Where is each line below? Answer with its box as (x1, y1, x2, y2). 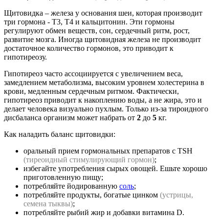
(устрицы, (160, 191, 193, 199)
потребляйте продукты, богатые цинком (23, 191, 160, 199)
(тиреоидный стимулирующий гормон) (23, 155, 154, 164)
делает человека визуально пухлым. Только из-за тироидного (4, 105, 208, 113)
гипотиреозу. (4, 53, 47, 62)
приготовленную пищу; (23, 173, 103, 182)
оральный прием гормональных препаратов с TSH (23, 147, 193, 155)
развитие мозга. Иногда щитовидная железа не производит (4, 35, 201, 44)
